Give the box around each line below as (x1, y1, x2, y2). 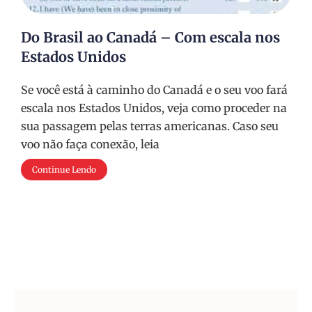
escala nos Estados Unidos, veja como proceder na (21, 101, 287, 115)
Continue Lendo (32, 164, 96, 175)
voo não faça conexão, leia (21, 137, 159, 151)
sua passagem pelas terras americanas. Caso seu (21, 119, 279, 133)
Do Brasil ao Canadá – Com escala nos (21, 29, 280, 46)
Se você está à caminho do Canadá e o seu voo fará (21, 83, 288, 97)
